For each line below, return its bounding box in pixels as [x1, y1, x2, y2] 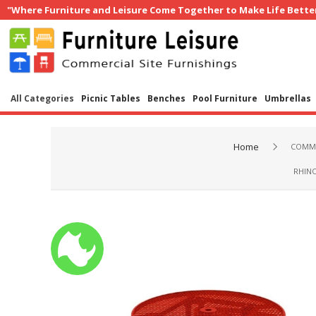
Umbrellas [265, 92, 311, 104]
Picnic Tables [81, 92, 140, 104]
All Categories [11, 92, 74, 104]
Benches [147, 92, 186, 104]
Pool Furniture [193, 92, 257, 104]
